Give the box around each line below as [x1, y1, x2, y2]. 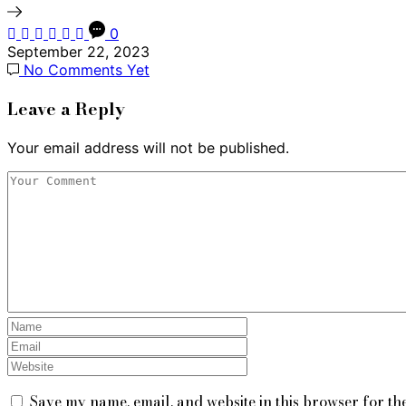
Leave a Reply [7, 95, 125, 121]
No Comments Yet [19, 61, 150, 80]
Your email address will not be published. [7, 138, 289, 157]
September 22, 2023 [7, 43, 150, 62]
